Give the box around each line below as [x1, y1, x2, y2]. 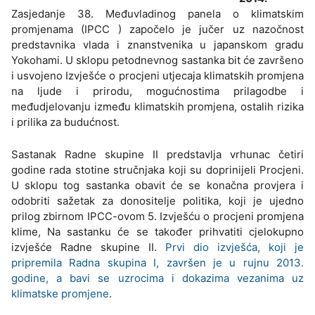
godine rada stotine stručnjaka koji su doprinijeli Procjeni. [11, 162, 304, 176]
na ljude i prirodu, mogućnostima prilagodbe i [11, 84, 304, 98]
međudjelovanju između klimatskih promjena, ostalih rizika [11, 99, 304, 113]
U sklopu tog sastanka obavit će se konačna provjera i [11, 178, 304, 192]
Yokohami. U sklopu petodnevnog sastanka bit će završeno [11, 53, 304, 67]
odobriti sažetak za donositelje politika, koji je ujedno [11, 193, 304, 207]
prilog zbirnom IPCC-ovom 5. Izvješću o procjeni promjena [11, 209, 304, 223]
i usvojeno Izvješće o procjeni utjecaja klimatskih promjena [11, 68, 304, 82]
